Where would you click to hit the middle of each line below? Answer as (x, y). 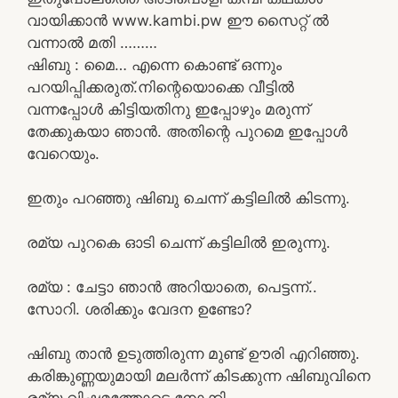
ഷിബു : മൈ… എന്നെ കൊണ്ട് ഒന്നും (154, 64)
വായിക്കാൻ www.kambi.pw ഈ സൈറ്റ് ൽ (178, 20)
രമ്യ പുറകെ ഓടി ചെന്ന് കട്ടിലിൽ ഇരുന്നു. (179, 242)
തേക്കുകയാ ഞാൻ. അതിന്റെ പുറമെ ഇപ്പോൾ (187, 131)
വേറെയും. (63, 153)
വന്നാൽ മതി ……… (92, 42)
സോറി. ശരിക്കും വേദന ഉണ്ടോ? (139, 309)
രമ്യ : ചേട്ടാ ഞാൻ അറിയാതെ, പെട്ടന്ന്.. (172, 287)
